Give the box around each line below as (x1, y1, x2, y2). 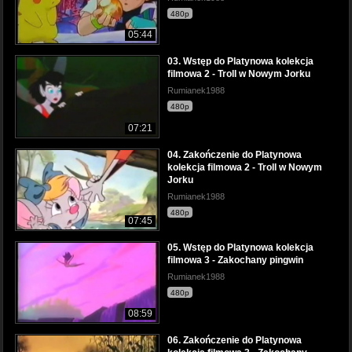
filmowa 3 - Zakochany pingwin (167, 254, 303, 266)
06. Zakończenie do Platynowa (167, 334, 302, 346)
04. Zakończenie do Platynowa (167, 148, 302, 160)
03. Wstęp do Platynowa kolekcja (167, 56, 313, 68)
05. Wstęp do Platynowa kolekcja (167, 241, 313, 253)
